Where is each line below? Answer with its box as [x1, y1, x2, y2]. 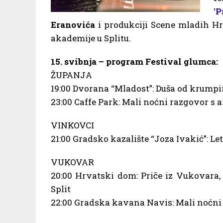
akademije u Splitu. [51, 32, 131, 44]
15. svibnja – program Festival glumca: [51, 55, 218, 67]
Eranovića [51, 18, 95, 30]
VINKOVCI [51, 119, 94, 131]
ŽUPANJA [51, 69, 92, 81]
